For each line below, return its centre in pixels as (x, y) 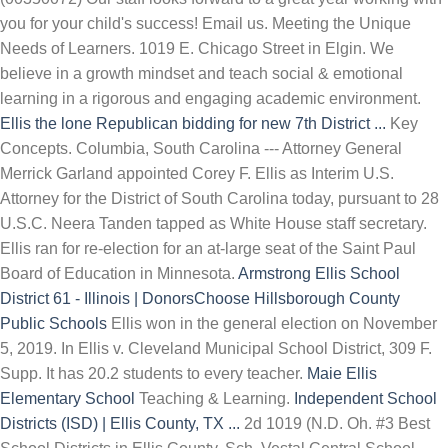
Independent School (365, 398)
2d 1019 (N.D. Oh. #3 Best (335, 423)
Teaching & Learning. (214, 398)
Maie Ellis (342, 373)
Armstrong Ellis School (319, 273)
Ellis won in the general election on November (272, 323)
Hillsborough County (327, 298)
